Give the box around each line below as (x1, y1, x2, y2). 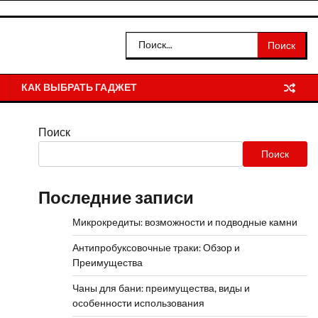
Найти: (125, 33, 160, 47)
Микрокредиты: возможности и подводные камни (72, 216, 297, 229)
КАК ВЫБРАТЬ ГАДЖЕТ (21, 81, 137, 94)
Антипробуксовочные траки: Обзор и (72, 241, 240, 254)
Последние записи (38, 187, 194, 208)
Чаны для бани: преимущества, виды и (72, 282, 250, 295)
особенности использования (72, 297, 204, 309)
